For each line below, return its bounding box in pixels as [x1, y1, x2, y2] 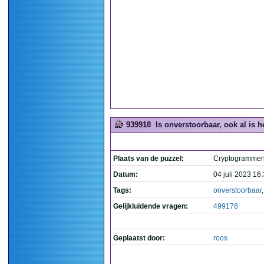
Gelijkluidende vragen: [113, 202, 188, 210]
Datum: [113, 170, 138, 179]
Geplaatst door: [113, 234, 165, 242]
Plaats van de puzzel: [113, 154, 184, 163]
